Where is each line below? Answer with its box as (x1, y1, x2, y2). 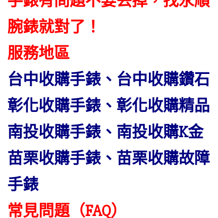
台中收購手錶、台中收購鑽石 (7, 70, 210, 89)
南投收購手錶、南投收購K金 (7, 123, 203, 142)
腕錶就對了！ (7, 18, 101, 36)
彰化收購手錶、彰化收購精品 (7, 96, 210, 115)
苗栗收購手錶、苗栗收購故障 (7, 149, 210, 168)
